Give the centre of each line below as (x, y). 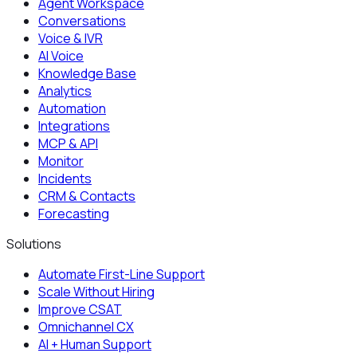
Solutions (34, 243)
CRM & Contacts (87, 196)
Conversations (82, 20)
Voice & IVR (71, 38)
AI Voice (61, 55)
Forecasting (74, 213)
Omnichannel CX (86, 326)
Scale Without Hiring (96, 291)
